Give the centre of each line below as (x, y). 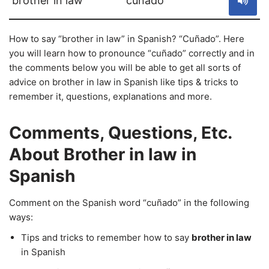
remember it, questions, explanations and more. (110, 96)
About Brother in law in (103, 154)
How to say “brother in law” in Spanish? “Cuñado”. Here (127, 39)
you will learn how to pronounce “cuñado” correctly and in (132, 53)
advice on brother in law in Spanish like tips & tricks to (124, 82)
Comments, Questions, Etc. (120, 133)
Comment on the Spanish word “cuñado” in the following (129, 203)
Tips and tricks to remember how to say (106, 237)
